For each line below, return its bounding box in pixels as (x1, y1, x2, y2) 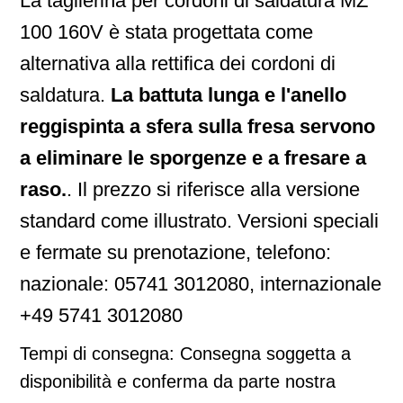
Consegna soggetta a (180, 344, 351, 363)
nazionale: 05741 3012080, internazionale (20, 273, 381, 295)
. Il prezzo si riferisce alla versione (67, 178, 360, 201)
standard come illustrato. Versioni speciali (20, 210, 379, 232)
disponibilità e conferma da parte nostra (20, 372, 336, 391)
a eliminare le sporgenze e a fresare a (20, 147, 366, 169)
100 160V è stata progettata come (20, 21, 313, 43)
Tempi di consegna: (20, 344, 180, 363)
